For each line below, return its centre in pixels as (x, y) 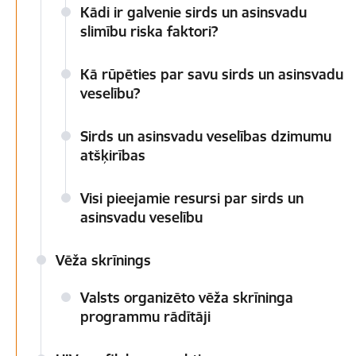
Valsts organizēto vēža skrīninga (187, 298)
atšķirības (113, 155)
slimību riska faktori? (149, 31)
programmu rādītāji (145, 317)
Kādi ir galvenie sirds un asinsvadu (193, 12)
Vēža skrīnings (103, 260)
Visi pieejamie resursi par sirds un (192, 198)
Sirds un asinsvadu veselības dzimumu (206, 136)
